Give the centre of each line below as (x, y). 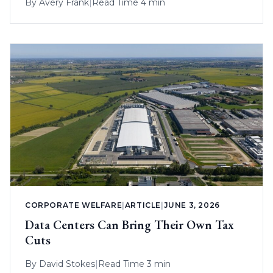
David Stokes (67, 264)
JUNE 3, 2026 (192, 205)
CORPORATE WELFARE (74, 205)
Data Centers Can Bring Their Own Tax (129, 225)
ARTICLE (143, 205)
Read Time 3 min (134, 264)
